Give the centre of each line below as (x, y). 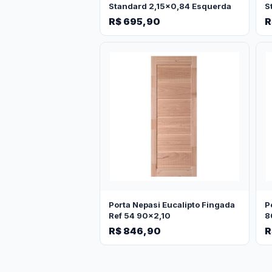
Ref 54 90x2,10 (140, 216)
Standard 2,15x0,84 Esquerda (170, 6)
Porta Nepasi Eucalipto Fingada (172, 205)
